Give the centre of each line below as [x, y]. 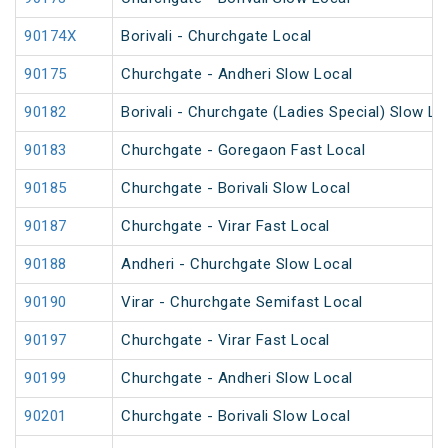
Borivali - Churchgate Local [216, 36]
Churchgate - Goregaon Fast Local [243, 150]
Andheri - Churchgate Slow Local [237, 264]
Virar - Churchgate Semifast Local [242, 302]
